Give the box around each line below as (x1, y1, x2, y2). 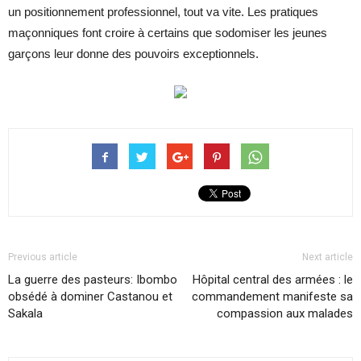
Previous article (8, 251, 77, 263)
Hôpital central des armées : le (193, 272, 353, 287)
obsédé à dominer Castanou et (8, 288, 172, 304)
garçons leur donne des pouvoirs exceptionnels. (8, 46, 259, 60)
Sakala (8, 305, 43, 321)
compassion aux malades (217, 305, 353, 321)
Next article (302, 251, 353, 263)
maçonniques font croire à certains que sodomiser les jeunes (8, 25, 327, 39)
